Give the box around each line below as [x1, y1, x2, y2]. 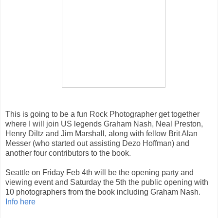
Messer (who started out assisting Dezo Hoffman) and [5, 139, 189, 147]
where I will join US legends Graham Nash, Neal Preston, [5, 119, 203, 128]
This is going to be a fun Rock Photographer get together [5, 109, 200, 118]
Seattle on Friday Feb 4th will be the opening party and [5, 168, 194, 177]
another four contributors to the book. [5, 148, 131, 157]
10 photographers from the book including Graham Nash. [5, 187, 200, 196]
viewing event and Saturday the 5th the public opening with [5, 178, 208, 186]
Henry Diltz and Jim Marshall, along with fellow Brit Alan [5, 129, 198, 138]
